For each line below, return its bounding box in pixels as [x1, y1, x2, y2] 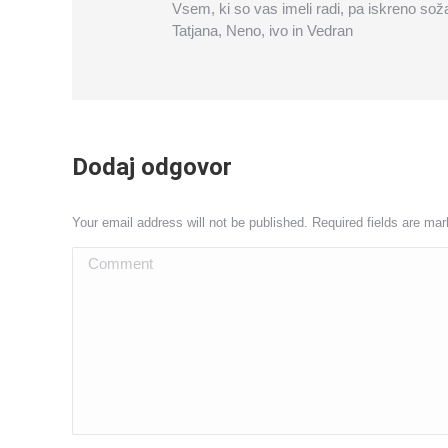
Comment [72, 251, 141, 268]
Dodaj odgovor [72, 153, 232, 181]
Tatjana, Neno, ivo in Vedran [172, 22, 353, 39]
